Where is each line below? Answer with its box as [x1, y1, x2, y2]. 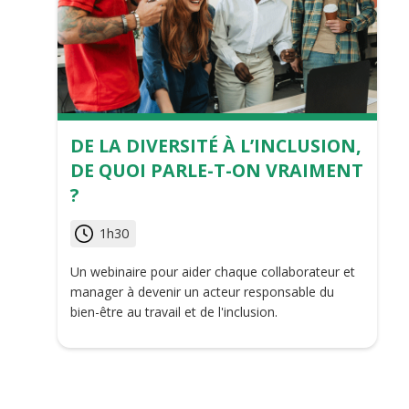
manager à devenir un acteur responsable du [70, 283, 334, 300]
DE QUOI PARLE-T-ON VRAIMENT [70, 158, 363, 183]
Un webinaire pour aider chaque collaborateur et [70, 263, 355, 280]
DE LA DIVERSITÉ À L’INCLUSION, [70, 133, 362, 158]
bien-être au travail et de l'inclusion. [70, 303, 278, 320]
